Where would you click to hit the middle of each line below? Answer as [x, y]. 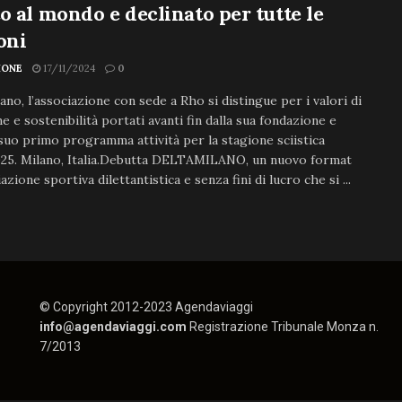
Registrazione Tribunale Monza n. [284, 327]
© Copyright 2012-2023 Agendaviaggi [146, 307]
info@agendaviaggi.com [114, 327]
